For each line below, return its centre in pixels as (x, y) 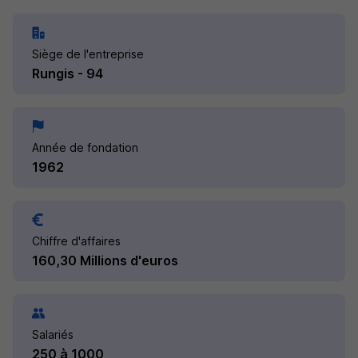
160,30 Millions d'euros (105, 261)
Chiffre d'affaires (76, 241)
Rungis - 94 (68, 74)
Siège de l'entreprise (88, 54)
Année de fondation (85, 147)
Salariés (53, 334)
